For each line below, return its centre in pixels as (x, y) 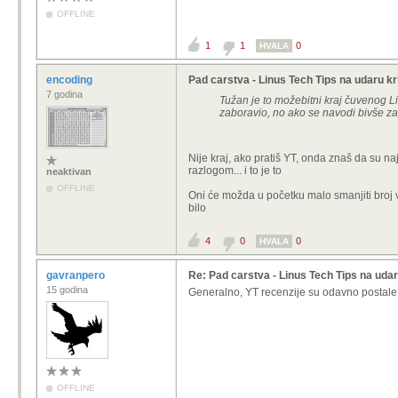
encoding (71, 80)
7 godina (64, 94)
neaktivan (69, 171)
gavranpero (77, 275)
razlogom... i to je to (235, 171)
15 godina (67, 290)
